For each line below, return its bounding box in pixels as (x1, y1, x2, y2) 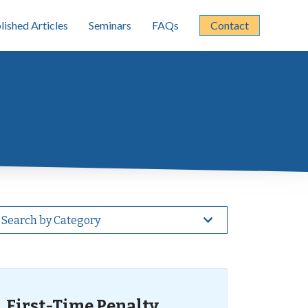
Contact (210, 19, 249, 32)
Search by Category (1, 214, 100, 227)
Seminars (89, 19, 131, 32)
